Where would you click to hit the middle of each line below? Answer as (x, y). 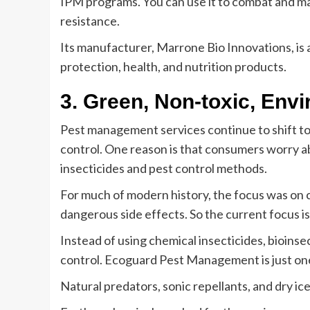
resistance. (91, 21)
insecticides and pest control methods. (164, 168)
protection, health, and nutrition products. (174, 66)
